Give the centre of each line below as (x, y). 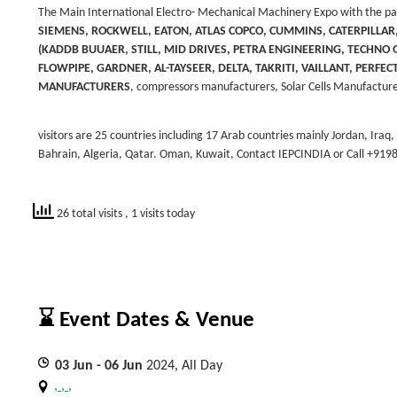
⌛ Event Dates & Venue (146, 320)
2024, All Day (184, 366)
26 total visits (90, 214)
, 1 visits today (160, 214)
